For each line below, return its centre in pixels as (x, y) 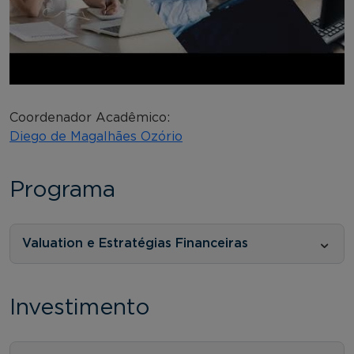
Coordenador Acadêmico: (90, 117)
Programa (62, 190)
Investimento (79, 308)
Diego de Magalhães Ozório (96, 136)
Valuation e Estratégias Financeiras (135, 243)
